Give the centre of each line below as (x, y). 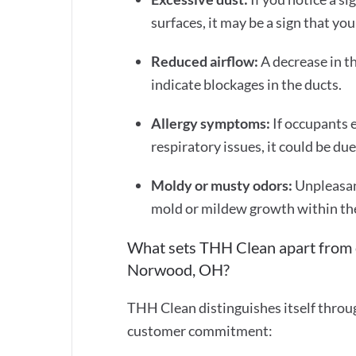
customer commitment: (200, 330)
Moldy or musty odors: (222, 185)
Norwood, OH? (178, 269)
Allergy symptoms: (211, 123)
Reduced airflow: (205, 61)
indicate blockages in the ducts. (246, 84)
